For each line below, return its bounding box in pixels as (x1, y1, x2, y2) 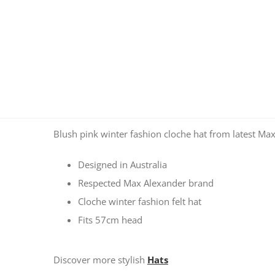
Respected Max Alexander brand (77, 177, 214, 190)
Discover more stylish (53, 254, 147, 266)
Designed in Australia (77, 158, 167, 171)
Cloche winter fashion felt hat (77, 195, 201, 208)
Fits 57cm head (77, 214, 142, 227)
